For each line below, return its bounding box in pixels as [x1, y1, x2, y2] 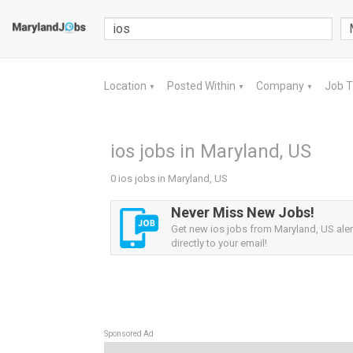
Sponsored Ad [104, 329, 154, 338]
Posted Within [167, 80, 238, 92]
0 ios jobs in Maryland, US [110, 173, 228, 184]
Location [104, 80, 149, 92]
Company [256, 80, 307, 92]
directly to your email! [171, 237, 267, 249]
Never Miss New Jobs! [171, 204, 314, 221]
